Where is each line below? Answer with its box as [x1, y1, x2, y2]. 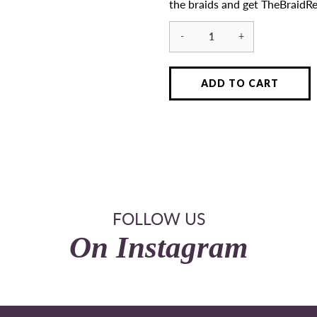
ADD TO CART [201, 77, 279, 90]
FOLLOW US [112, 208, 205, 229]
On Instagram [69, 230, 248, 264]
